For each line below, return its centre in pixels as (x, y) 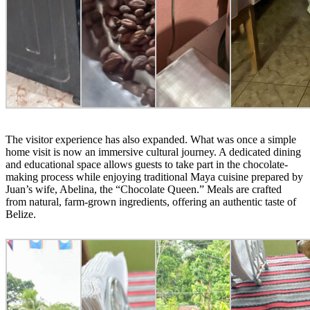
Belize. (21, 214)
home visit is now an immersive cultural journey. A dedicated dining (153, 152)
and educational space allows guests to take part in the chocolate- (147, 164)
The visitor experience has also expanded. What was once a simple (151, 139)
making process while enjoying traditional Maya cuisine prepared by (154, 176)
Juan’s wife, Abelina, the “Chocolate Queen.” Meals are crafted (144, 189)
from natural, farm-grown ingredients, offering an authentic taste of (151, 201)
